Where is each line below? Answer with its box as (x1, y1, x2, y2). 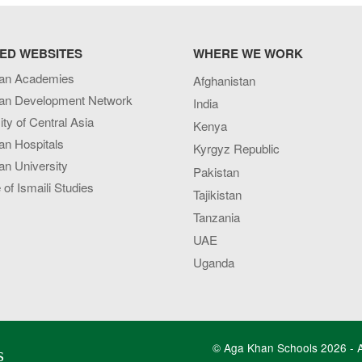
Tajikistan (192, 185, 242, 203)
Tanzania (192, 208, 240, 225)
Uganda (192, 253, 234, 271)
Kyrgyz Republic (192, 140, 280, 158)
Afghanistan (192, 72, 255, 90)
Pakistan (192, 162, 239, 180)
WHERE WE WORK (192, 44, 303, 63)
